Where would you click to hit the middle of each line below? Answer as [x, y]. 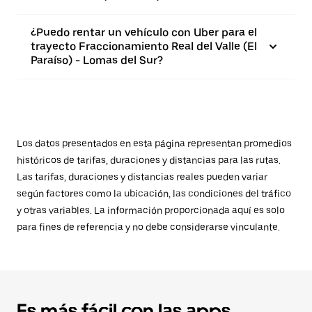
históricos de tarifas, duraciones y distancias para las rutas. [149, 160]
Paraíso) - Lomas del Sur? [97, 60]
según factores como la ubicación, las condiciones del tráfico [154, 194]
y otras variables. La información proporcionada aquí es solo [151, 210]
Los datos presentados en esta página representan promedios [154, 143]
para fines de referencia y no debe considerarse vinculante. [148, 227]
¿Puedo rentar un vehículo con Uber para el [144, 32]
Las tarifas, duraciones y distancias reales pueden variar [142, 177]
